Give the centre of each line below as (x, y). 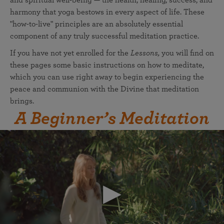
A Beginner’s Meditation (112, 118)
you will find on (187, 53)
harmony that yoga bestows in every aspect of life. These (107, 12)
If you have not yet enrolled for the (70, 53)
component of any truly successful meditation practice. (104, 36)
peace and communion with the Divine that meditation (104, 89)
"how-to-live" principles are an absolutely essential (96, 24)
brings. (22, 101)
